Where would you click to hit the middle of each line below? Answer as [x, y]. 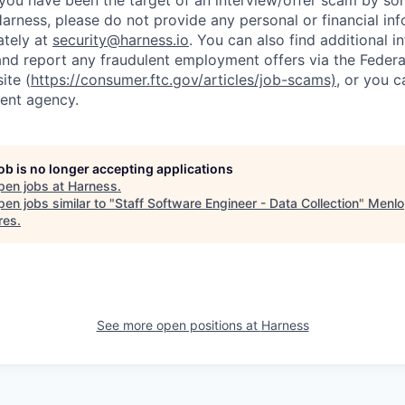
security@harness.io [121, 40]
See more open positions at [179, 325]
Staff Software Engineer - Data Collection [237, 203]
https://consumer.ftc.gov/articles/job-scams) [184, 80]
